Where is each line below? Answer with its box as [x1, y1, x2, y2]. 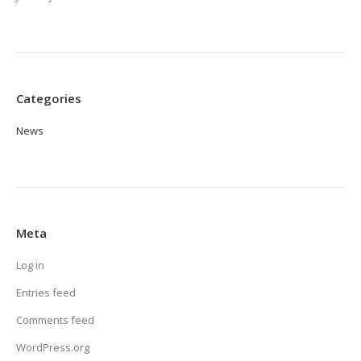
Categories [16, 90, 81, 107]
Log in [16, 258, 44, 273]
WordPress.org [16, 340, 89, 355]
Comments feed [16, 313, 94, 328]
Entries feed [16, 285, 76, 301]
